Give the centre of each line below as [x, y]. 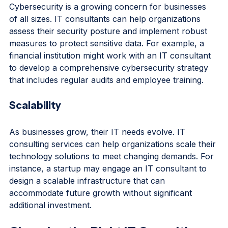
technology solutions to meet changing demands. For [113, 174]
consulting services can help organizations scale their [114, 161]
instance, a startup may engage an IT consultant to [109, 186]
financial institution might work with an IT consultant [111, 73]
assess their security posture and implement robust [109, 48]
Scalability [35, 123]
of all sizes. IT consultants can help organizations [106, 36]
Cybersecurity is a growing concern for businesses [109, 24]
